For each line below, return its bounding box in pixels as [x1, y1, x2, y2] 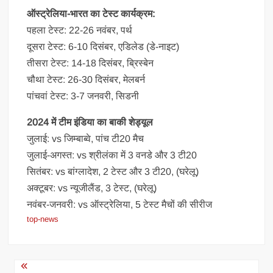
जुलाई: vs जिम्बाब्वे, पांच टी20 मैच [27, 133, 144, 144]
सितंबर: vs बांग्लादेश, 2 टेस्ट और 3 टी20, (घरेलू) [27, 166, 199, 177]
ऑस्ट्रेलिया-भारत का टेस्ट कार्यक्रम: [27, 9, 155, 19]
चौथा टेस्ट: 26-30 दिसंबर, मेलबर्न [27, 74, 146, 85]
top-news [27, 214, 59, 224]
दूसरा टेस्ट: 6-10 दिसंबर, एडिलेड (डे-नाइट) [27, 41, 180, 52]
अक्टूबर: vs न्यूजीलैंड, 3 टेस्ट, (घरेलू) [27, 183, 157, 193]
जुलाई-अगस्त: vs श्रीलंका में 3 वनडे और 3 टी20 [27, 150, 197, 160]
